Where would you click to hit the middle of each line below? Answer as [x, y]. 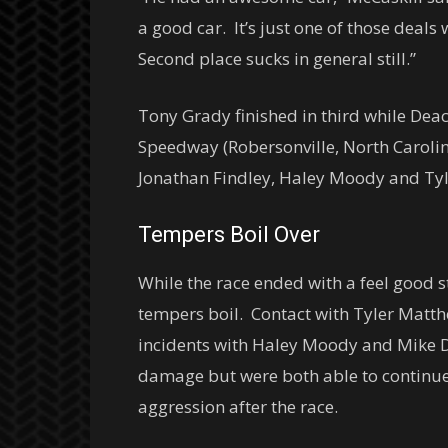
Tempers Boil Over [229, 234]
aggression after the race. [238, 406]
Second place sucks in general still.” [277, 58]
